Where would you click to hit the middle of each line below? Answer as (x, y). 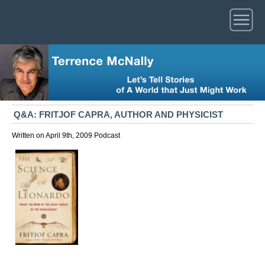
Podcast (107, 136)
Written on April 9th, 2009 (53, 136)
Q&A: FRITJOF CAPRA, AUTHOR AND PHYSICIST (118, 115)
